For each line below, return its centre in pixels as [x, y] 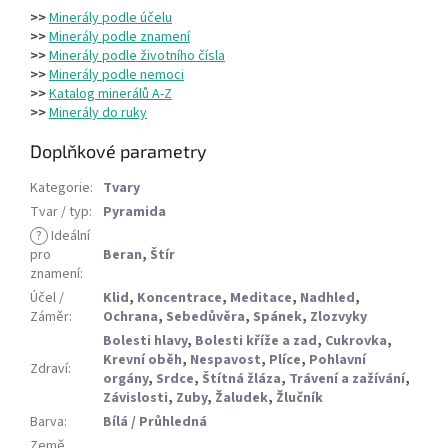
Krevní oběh [142, 360]
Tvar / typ [59, 212]
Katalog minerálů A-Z [110, 94]
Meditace [261, 298]
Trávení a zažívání [347, 379]
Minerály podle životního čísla [137, 56]
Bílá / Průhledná [155, 422]
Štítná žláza [241, 379]
